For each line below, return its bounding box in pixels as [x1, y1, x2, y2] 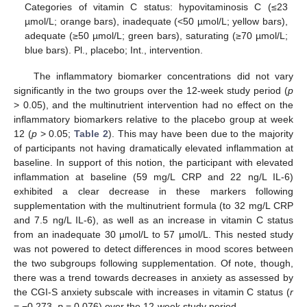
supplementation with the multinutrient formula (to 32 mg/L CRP [14, 199, 293, 211]
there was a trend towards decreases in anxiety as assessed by [14, 271, 293, 283]
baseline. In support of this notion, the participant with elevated [14, 156, 293, 168]
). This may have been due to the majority [108, 127, 294, 139]
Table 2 [74, 127, 108, 139]
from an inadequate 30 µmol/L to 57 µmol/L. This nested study [14, 228, 293, 240]
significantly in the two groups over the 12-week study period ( [14, 84, 288, 96]
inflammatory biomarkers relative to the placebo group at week [14, 113, 293, 125]
